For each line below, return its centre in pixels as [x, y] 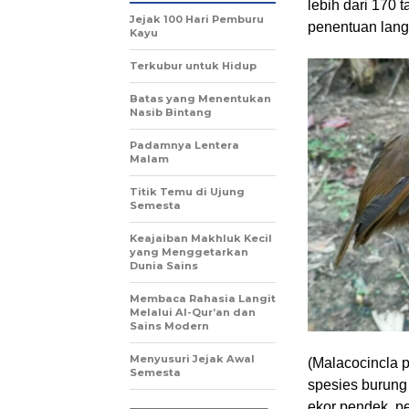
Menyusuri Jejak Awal [192, 358]
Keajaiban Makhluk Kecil [201, 238]
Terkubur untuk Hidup [193, 65]
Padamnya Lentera [184, 145]
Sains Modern [169, 325]
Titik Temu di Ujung [187, 191]
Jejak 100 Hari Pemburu [197, 19]
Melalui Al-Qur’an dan [193, 312]
